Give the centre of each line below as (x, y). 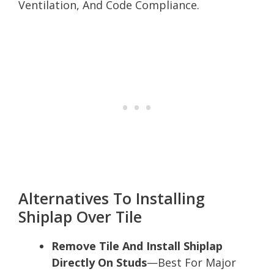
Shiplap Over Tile (80, 216)
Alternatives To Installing (112, 198)
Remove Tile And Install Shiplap (137, 246)
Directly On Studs (99, 262)
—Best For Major (191, 262)
